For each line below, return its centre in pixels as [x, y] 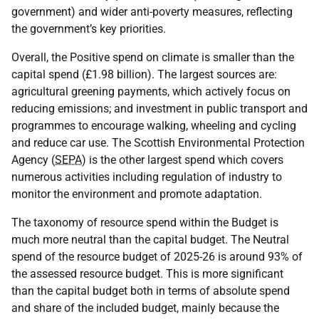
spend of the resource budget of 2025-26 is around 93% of [157, 257]
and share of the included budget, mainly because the [145, 308]
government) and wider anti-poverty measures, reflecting [152, 12]
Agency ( [33, 160]
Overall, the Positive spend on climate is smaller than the [153, 57]
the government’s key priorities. [89, 29]
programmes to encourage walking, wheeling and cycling [154, 126]
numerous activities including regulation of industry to [147, 177]
